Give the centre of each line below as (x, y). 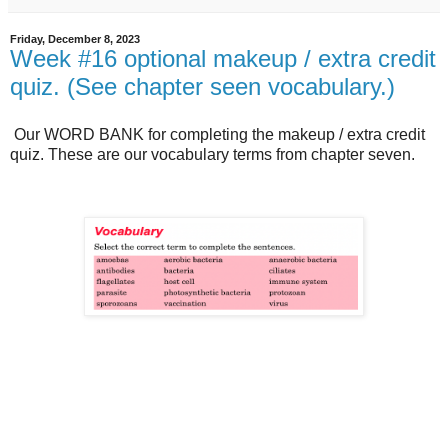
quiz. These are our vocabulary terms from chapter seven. (212, 154)
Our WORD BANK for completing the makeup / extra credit (217, 134)
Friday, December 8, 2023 (75, 39)
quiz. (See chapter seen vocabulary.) (202, 87)
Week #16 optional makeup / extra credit (223, 59)
